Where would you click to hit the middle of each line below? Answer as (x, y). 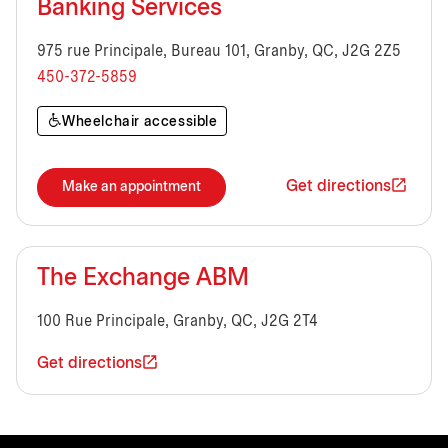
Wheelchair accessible (140, 122)
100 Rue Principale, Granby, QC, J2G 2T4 (177, 321)
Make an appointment (131, 187)
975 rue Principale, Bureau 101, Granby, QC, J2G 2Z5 (219, 51)
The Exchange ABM (143, 278)
